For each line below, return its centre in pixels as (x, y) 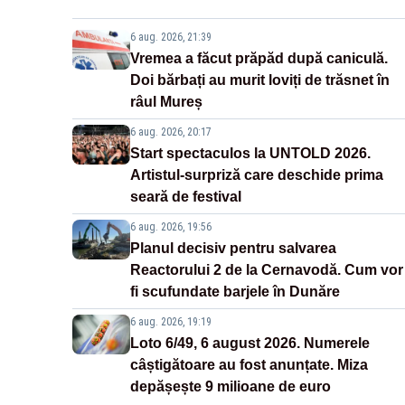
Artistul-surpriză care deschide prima (257, 175)
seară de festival (186, 197)
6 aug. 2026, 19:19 (171, 322)
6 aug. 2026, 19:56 (171, 227)
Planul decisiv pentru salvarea (233, 249)
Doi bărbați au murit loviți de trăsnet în (260, 80)
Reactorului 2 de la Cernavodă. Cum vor (267, 270)
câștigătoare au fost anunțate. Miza (249, 365)
